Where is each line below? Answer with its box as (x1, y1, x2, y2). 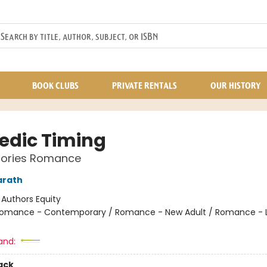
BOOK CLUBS (32, 80, 79, 91)
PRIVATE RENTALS (112, 80, 177, 91)
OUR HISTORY (210, 80, 261, 91)
